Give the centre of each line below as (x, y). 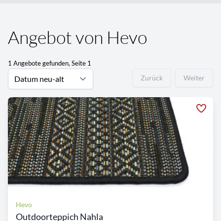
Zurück (152, 78)
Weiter (194, 78)
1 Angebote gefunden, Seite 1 (50, 63)
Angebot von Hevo (77, 37)
